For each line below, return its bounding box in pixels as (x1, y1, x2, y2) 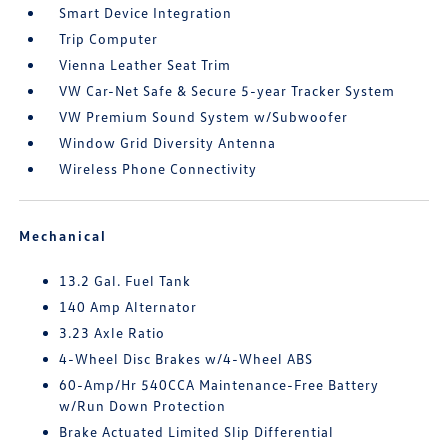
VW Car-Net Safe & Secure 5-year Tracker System (59, 82, 396, 99)
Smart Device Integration (59, 4, 233, 21)
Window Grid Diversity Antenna (59, 134, 277, 151)
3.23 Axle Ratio (59, 324, 166, 341)
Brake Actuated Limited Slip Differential (59, 423, 335, 440)
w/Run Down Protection (59, 397, 227, 414)
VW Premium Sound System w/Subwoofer (59, 108, 349, 125)
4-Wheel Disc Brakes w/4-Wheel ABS (59, 350, 314, 367)
